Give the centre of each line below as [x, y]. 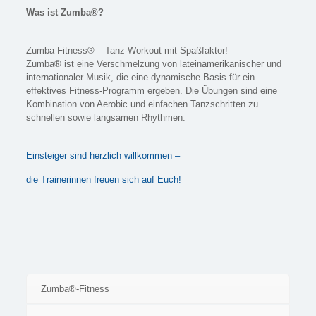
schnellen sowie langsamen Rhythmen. [105, 117]
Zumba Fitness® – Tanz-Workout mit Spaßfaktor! [127, 50]
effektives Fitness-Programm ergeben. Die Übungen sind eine [151, 91]
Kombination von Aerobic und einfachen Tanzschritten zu [142, 104]
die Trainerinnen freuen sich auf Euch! [103, 180]
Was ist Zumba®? [65, 12]
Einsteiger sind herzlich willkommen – [103, 156]
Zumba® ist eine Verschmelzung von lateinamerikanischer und [153, 64]
